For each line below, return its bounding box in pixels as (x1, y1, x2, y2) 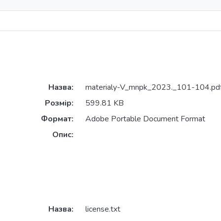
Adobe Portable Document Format (85, 113, 205, 125)
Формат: (40, 113, 74, 125)
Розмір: (44, 98, 74, 109)
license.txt (85, 204, 120, 215)
